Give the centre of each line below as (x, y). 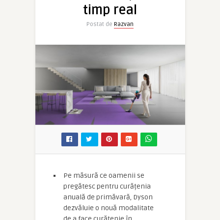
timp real (110, 10)
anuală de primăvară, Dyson (108, 197)
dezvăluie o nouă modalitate (109, 208)
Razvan (124, 24)
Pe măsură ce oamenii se (104, 176)
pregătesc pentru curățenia (107, 187)
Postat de (100, 24)
